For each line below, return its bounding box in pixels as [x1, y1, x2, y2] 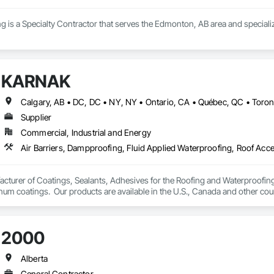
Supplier [20, 112, 52, 123]
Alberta [20, 253, 48, 264]
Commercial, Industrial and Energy [20, 127, 151, 138]
